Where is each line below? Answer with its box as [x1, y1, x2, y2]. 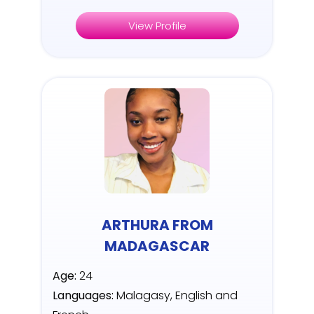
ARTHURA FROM [101, 215, 213, 235]
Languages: [53, 287, 114, 304]
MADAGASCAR [104, 236, 210, 257]
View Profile [128, 18, 186, 34]
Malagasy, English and [114, 287, 238, 304]
